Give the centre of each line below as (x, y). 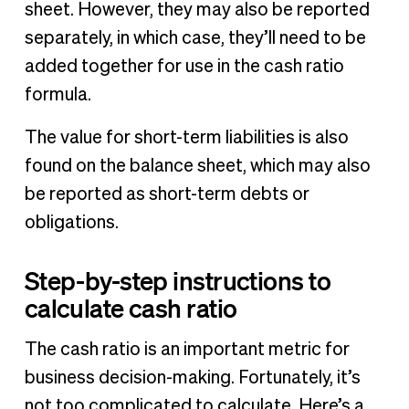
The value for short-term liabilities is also (186, 138)
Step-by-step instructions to (178, 280)
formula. (59, 95)
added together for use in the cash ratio (184, 67)
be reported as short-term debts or (167, 195)
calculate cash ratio (131, 307)
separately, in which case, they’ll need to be (195, 39)
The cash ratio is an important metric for (187, 349)
